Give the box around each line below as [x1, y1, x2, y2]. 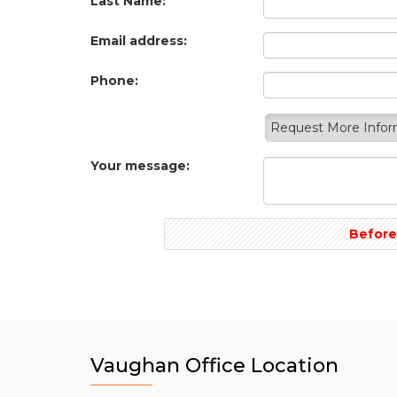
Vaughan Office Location [90, 354, 339, 378]
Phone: [90, 73, 138, 89]
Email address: [90, 33, 187, 49]
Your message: [90, 158, 190, 174]
